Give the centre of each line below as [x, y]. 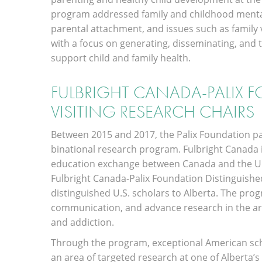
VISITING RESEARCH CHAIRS [153, 112]
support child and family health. [121, 58]
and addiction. [82, 222]
